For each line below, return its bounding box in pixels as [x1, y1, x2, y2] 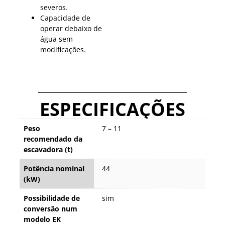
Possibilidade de [24, 193, 80, 203]
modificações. [40, 45, 86, 55]
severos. [40, 3, 68, 13]
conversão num [24, 204, 77, 214]
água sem [40, 34, 73, 44]
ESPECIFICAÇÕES [40, 97, 185, 122]
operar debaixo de [40, 24, 102, 34]
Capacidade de [40, 13, 90, 23]
